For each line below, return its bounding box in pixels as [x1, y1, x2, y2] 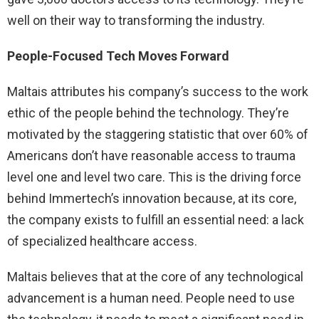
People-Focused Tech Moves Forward [7, 48, 229, 64]
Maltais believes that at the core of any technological [7, 269, 303, 285]
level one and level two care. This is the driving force [7, 169, 301, 185]
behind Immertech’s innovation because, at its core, [7, 191, 296, 206]
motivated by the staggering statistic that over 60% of [7, 127, 308, 142]
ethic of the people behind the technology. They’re [7, 105, 289, 121]
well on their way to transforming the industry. [7, 13, 265, 28]
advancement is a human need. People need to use [7, 291, 295, 306]
